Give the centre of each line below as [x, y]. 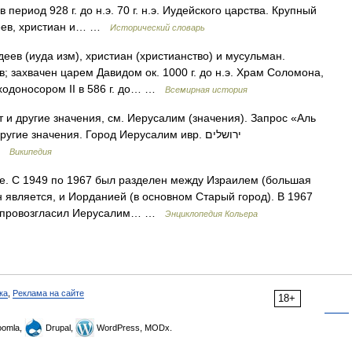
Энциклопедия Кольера [211, 214]
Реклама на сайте [48, 293]
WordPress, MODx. [133, 328]
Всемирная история [206, 90]
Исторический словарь [158, 27]
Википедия [31, 152]
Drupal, [59, 328]
